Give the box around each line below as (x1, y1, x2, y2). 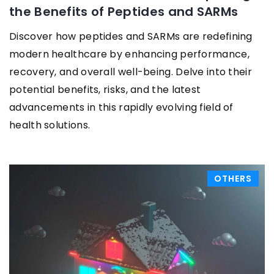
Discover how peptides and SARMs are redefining (9, 29, 253, 43)
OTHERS (214, 172, 252, 185)
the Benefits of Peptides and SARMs (9, 3, 239, 20)
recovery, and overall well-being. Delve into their (9, 65, 252, 79)
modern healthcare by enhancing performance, (9, 47, 250, 61)
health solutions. (9, 118, 91, 132)
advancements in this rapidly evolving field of (9, 100, 234, 114)
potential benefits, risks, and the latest (9, 83, 201, 97)
